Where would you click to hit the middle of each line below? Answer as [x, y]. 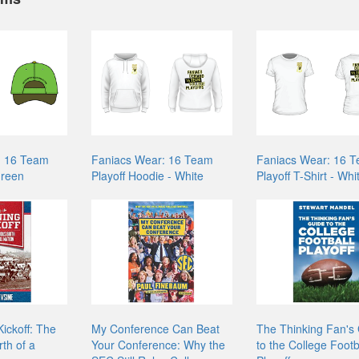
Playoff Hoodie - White [148, 175]
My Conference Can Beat [156, 328]
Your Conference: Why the [159, 344]
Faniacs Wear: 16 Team [153, 159]
